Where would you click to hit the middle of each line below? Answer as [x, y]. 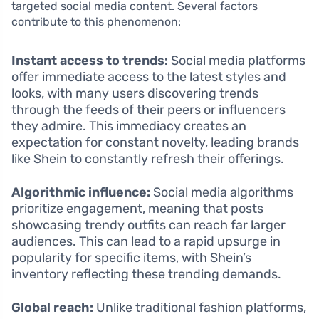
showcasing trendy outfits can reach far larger [148, 225]
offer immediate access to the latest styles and [149, 77]
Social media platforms [237, 61]
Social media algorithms [222, 193]
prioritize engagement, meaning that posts [137, 209]
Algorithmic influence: [81, 193]
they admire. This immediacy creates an [129, 126]
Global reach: [52, 308]
